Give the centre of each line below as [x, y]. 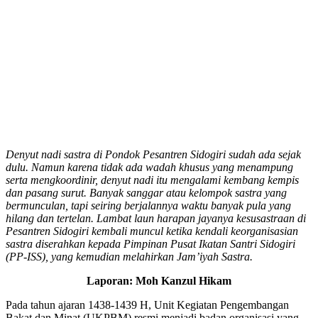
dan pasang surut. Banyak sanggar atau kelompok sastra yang [146, 192]
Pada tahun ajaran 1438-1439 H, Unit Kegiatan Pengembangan [147, 305]
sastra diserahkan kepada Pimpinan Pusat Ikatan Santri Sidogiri [150, 243]
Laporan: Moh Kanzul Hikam [159, 280]
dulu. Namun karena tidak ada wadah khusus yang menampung [149, 167]
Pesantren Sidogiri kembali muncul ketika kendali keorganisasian [152, 231]
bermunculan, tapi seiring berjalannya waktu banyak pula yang [148, 205]
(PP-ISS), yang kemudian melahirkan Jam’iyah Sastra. [129, 256]
